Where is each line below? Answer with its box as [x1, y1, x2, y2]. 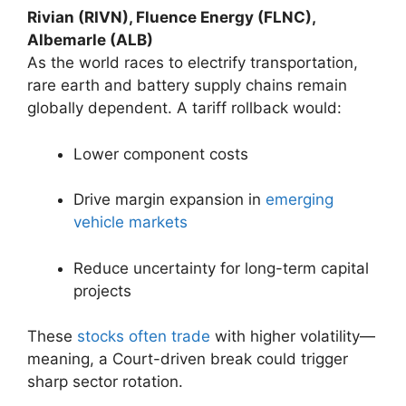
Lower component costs [73, 144, 248, 163]
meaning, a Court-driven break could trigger [27, 350, 348, 369]
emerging [266, 190, 333, 209]
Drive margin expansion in [73, 190, 266, 209]
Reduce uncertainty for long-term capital [73, 258, 369, 277]
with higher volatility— [210, 327, 375, 346]
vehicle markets [73, 213, 188, 232]
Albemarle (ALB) [27, 31, 153, 50]
